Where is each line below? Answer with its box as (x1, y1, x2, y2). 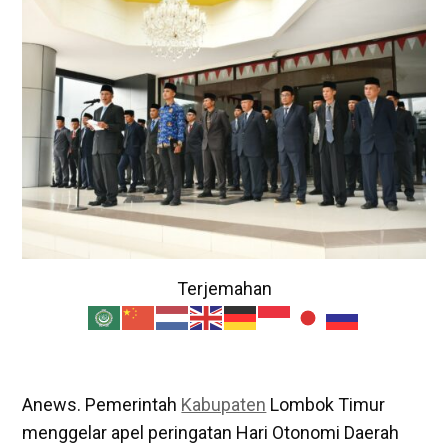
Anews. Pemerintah (22, 393, 182, 415)
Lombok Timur (266, 393, 386, 415)
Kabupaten (181, 393, 267, 415)
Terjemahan (176, 277, 272, 299)
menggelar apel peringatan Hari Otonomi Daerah (22, 421, 400, 443)
